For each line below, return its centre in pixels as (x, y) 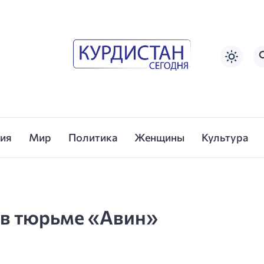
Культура (225, 138)
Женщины (159, 138)
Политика (93, 138)
